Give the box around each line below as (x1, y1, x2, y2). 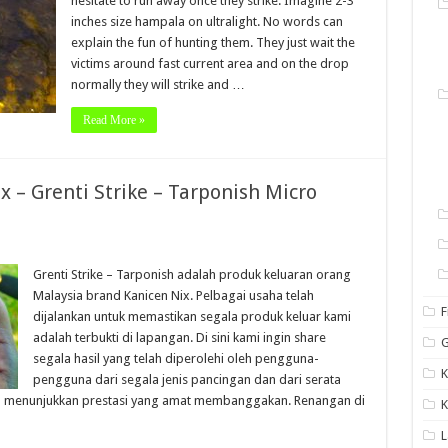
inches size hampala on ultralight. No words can (70, 14, 343, 29)
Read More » (82, 113, 145, 127)
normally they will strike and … (70, 77, 245, 92)
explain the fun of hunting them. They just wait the (70, 35, 355, 50)
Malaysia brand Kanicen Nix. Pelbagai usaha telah (32, 288, 314, 303)
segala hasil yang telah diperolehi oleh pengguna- (32, 351, 319, 366)
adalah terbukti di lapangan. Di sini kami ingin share (32, 330, 326, 345)
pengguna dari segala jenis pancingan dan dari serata (32, 372, 341, 387)
